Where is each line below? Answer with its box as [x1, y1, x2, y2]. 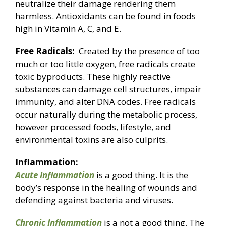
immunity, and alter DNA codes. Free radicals [15, 96, 196, 108]
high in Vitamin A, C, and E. [15, 23, 121, 35]
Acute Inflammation [15, 169, 94, 181]
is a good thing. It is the [94, 169, 188, 181]
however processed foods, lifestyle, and [15, 121, 171, 133]
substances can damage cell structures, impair [15, 83, 201, 95]
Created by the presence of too [75, 45, 200, 58]
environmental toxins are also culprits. [15, 134, 168, 146]
